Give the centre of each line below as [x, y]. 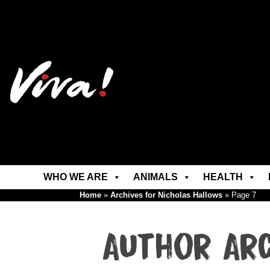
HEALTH [223, 177]
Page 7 [244, 195]
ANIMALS [155, 177]
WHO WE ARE [75, 177]
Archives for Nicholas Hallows [166, 195]
